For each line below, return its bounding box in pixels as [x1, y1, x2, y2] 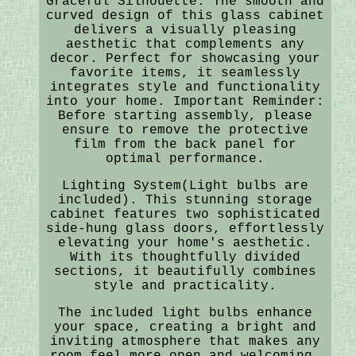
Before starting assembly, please [57, 108, 312, 123]
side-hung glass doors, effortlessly [45, 221, 324, 236]
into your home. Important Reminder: [45, 94, 324, 109]
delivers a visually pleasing [73, 22, 296, 37]
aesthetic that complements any [65, 37, 304, 52]
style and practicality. [93, 278, 277, 293]
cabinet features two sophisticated [49, 207, 320, 222]
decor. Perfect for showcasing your [49, 51, 320, 66]
